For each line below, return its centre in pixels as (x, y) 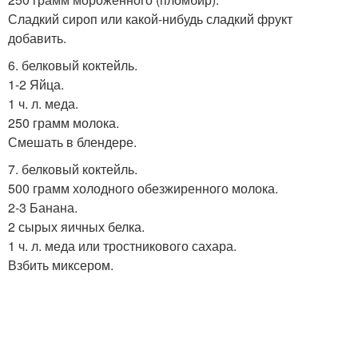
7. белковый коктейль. (73, 169)
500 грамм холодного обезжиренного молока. (143, 188)
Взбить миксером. (61, 265)
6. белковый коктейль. (73, 65)
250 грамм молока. (64, 123)
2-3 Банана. (43, 207)
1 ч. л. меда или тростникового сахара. (122, 246)
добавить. (37, 38)
